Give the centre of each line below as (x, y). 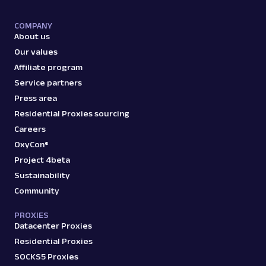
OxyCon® (31, 145)
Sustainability (42, 175)
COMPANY (33, 26)
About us (32, 37)
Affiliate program (48, 67)
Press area (36, 98)
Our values (36, 52)
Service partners (48, 83)
